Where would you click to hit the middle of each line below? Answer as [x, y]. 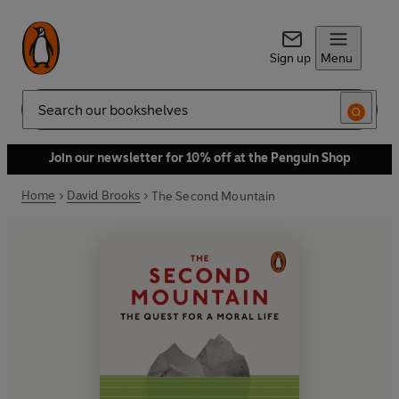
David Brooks [103, 195]
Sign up [290, 58]
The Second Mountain [213, 196]
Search [41, 117]
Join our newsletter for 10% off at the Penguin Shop [199, 158]
